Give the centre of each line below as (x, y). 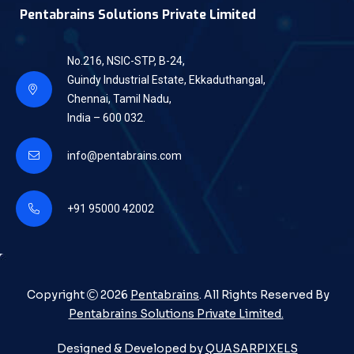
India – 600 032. (106, 118)
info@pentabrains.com (124, 156)
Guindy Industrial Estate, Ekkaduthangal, (166, 80)
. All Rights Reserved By (264, 295)
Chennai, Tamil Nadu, (119, 99)
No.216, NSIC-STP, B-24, (126, 61)
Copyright (56, 295)
